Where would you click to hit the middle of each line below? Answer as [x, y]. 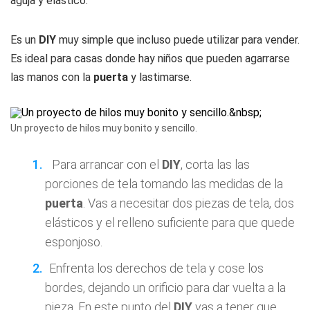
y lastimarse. [160, 77]
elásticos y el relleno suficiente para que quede [170, 222]
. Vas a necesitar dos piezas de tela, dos [189, 203]
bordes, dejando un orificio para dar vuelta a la [165, 288]
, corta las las [215, 164]
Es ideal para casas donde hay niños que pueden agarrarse [150, 58]
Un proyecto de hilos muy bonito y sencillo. [104, 128]
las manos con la [52, 77]
